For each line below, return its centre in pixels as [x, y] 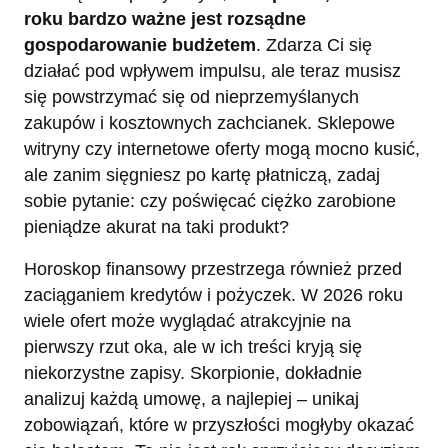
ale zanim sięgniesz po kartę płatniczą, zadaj [202, 175]
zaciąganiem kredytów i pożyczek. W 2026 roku [213, 295]
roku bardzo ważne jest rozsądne [165, 19]
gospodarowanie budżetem [140, 45]
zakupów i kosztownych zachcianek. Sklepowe [209, 123]
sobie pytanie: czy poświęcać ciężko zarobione [210, 201]
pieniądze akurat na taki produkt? [156, 227]
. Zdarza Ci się [314, 45]
